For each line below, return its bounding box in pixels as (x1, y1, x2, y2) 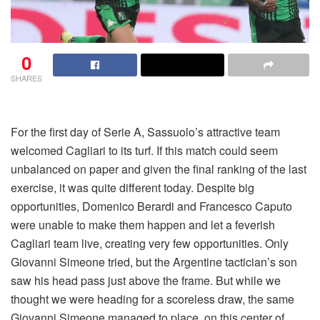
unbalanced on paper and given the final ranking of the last (11, 160, 306, 177)
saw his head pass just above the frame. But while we (11, 271, 281, 289)
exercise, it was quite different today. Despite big (11, 179, 254, 196)
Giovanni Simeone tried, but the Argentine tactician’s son (11, 253, 297, 270)
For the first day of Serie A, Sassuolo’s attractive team (11, 123, 280, 140)
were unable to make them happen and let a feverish (11, 216, 275, 233)
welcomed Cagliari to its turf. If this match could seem (11, 141, 278, 159)
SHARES (11, 71, 42, 84)
